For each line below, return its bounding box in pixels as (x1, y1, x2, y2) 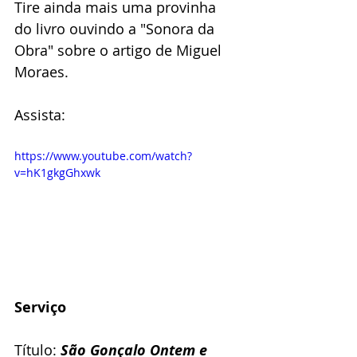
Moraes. (14, 62, 69, 82)
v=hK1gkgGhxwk (14, 165, 100, 181)
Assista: (14, 105, 65, 125)
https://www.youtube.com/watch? (14, 148, 192, 164)
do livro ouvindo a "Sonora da (14, 19, 218, 39)
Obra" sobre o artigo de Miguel (14, 41, 226, 61)
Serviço (14, 297, 66, 318)
